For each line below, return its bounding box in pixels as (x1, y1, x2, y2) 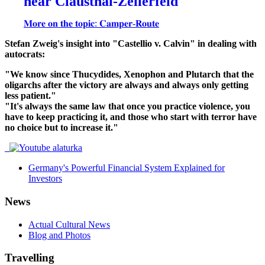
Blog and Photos (28, 230, 91, 240)
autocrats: (5, 49, 45, 60)
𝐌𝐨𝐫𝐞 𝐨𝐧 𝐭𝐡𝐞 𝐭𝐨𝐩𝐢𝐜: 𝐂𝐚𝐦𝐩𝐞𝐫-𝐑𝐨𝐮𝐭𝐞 (24, 18, 159, 29)
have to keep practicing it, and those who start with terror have (5, 112, 257, 122)
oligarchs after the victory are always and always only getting (5, 80, 248, 91)
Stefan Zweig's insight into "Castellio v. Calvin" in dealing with (5, 38, 257, 49)
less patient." (5, 91, 56, 101)
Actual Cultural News (28, 219, 110, 230)
